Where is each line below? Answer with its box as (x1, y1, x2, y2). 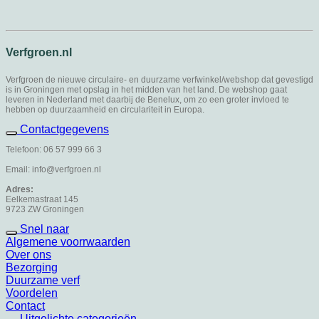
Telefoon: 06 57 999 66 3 (6, 144, 102, 155)
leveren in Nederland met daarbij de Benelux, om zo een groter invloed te (6, 94, 289, 105)
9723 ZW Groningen (6, 204, 84, 214)
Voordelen (6, 286, 58, 299)
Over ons (6, 248, 51, 261)
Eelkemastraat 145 (6, 194, 78, 204)
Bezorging (6, 261, 58, 273)
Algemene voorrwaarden (6, 235, 130, 248)
